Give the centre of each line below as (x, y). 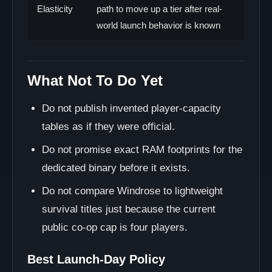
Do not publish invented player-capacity (131, 108)
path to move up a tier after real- (159, 9)
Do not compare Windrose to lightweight (132, 191)
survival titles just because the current (129, 209)
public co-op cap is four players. (115, 227)
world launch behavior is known (158, 25)
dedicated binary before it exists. (116, 168)
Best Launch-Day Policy (96, 259)
